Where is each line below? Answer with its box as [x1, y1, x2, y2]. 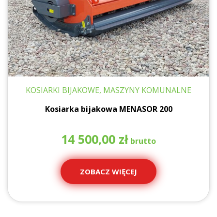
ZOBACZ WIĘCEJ [80, 167, 137, 177]
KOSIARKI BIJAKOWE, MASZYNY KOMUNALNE [26, 84, 191, 95]
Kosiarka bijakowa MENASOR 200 [45, 103, 172, 114]
